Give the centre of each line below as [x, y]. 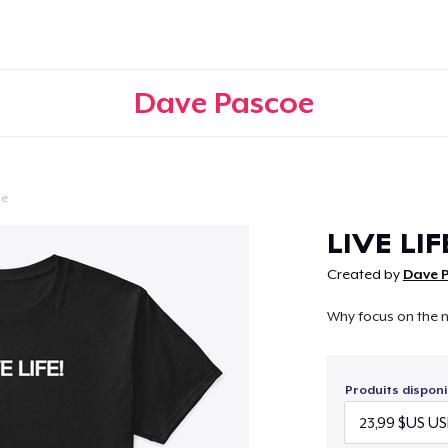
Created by [364, 274]
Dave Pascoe [224, 102]
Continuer [224, 226]
